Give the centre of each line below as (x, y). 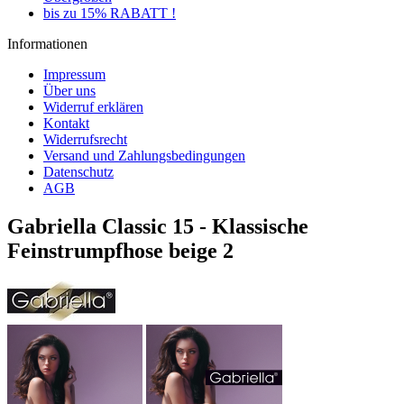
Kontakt (66, 123)
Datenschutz (78, 172)
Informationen (47, 44)
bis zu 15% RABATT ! (110, 13)
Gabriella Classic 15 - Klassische (158, 226)
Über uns (69, 91)
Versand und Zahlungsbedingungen (144, 156)
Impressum (74, 74)
